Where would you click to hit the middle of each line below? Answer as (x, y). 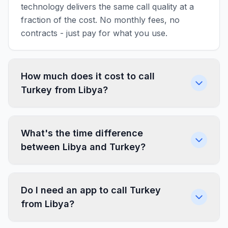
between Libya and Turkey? (83, 147)
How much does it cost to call (88, 76)
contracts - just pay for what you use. (94, 33)
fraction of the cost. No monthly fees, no (100, 20)
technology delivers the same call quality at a (107, 7)
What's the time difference (82, 133)
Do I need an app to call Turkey (91, 190)
